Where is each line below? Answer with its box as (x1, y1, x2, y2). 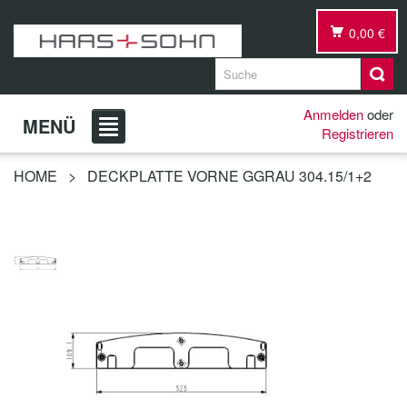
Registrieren (322, 124, 393, 143)
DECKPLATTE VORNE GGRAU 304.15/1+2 (87, 165, 372, 186)
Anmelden (303, 104, 363, 124)
